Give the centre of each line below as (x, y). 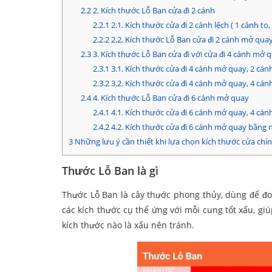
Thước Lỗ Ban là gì (110, 171)
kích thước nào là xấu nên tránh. (128, 225)
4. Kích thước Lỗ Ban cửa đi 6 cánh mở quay (170, 98)
